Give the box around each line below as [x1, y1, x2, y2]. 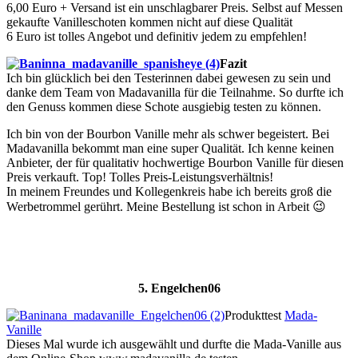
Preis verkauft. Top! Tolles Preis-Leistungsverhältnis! [6, 170, 273, 185]
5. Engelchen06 [137, 281, 221, 296]
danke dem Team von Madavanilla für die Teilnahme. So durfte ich [6, 86, 344, 100]
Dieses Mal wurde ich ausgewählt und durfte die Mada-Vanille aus [6, 337, 341, 352]
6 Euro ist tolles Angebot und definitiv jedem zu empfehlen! [6, 30, 307, 44]
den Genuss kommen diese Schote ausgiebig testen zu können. [6, 100, 321, 114]
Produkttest [225, 308, 284, 323]
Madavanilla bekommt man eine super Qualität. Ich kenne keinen [6, 141, 334, 156]
